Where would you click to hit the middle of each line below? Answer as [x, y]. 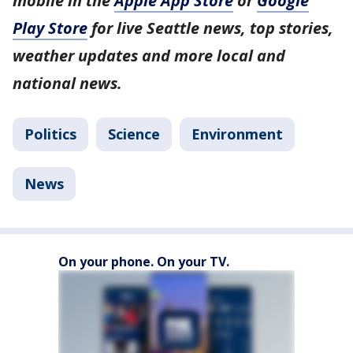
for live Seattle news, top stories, [210, 28]
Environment [237, 134]
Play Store [50, 28]
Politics [50, 134]
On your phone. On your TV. [144, 261]
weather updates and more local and [149, 55]
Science [134, 134]
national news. [67, 83]
